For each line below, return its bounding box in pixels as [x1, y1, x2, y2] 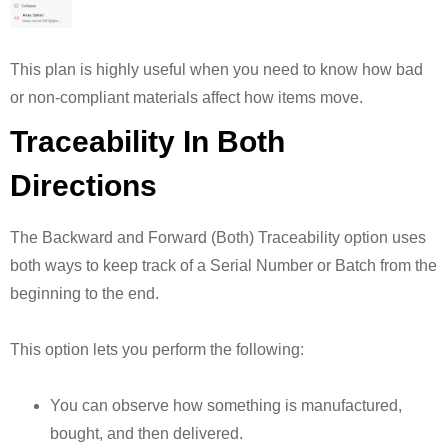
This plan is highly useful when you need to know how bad [10, 61, 423, 79]
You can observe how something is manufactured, [50, 397, 402, 415]
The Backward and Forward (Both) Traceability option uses [10, 229, 426, 247]
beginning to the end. [10, 285, 159, 303]
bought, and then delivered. [50, 425, 243, 443]
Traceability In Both [10, 125, 285, 159]
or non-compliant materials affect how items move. [10, 89, 363, 107]
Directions [10, 169, 157, 203]
